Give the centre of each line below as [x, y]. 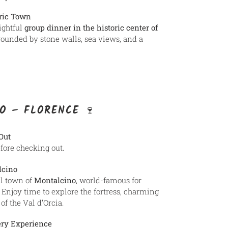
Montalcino [55, 180]
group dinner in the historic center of [91, 28]
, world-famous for [109, 180]
